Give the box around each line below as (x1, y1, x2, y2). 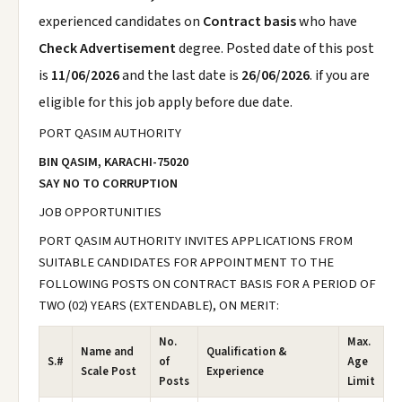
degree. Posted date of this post (179, 39, 374, 58)
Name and (81, 344, 134, 360)
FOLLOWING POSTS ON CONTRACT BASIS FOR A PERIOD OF (39, 275, 376, 293)
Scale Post (81, 363, 136, 380)
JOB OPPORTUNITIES (39, 203, 162, 222)
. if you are (310, 66, 370, 85)
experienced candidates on (39, 12, 203, 31)
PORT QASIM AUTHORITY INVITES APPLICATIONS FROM (39, 232, 353, 250)
